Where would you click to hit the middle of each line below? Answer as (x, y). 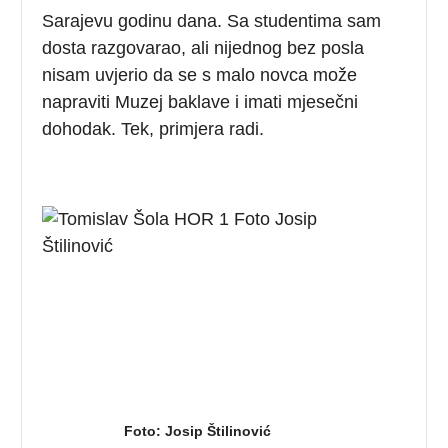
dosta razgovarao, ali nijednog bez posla (203, 47)
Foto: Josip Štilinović (197, 430)
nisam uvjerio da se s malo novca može (200, 74)
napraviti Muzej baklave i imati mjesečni (200, 101)
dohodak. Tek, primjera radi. (153, 128)
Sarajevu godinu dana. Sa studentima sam (212, 20)
